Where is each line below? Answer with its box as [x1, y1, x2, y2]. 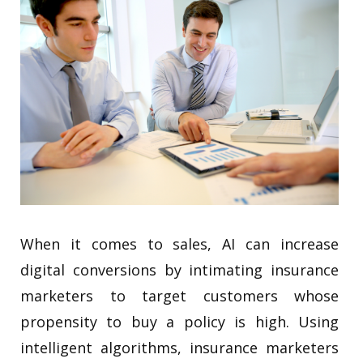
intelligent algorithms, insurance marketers [20, 337, 339, 357]
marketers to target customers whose [20, 285, 339, 305]
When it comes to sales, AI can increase [20, 233, 339, 254]
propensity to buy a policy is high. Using [20, 311, 339, 331]
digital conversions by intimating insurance [20, 259, 339, 280]
